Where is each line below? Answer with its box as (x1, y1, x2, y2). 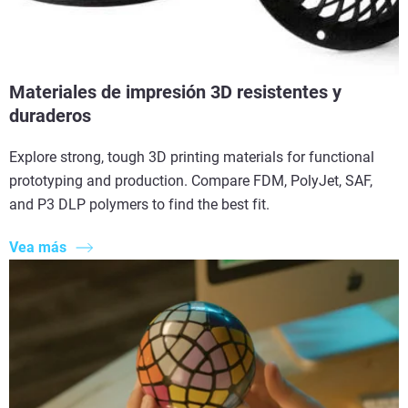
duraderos (9, 105, 91, 127)
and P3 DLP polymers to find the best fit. (9, 196, 270, 214)
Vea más (9, 238, 66, 256)
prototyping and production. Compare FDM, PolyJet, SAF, (9, 172, 372, 190)
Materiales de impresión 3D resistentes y (9, 81, 342, 104)
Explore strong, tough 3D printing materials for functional (9, 148, 374, 167)
